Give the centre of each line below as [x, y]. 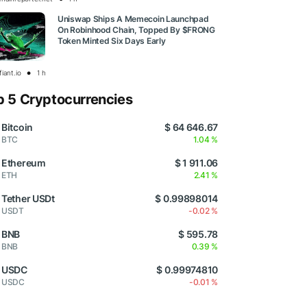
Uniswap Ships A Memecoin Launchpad [133, 19]
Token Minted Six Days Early [112, 41]
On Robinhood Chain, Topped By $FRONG [136, 30]
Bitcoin [17, 127]
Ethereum [24, 163]
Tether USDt [28, 199]
